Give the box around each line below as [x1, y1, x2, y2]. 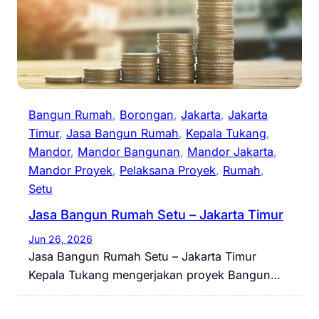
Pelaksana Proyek [120, 163, 216, 178]
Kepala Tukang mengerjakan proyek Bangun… [28, 268, 281, 283]
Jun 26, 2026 [28, 233, 93, 246]
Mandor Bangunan [78, 145, 180, 159]
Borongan [120, 108, 174, 122]
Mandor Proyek [28, 163, 113, 178]
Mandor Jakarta [187, 145, 273, 159]
